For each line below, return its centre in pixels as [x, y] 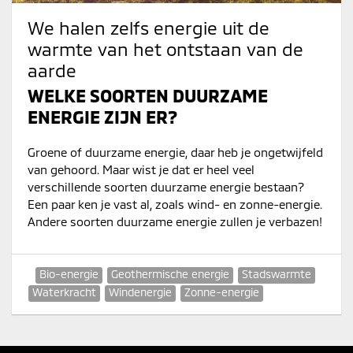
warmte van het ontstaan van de [165, 49]
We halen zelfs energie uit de [149, 28]
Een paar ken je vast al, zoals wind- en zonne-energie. [175, 204]
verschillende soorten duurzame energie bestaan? [166, 187]
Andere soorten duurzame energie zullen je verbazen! [175, 222]
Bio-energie [69, 274]
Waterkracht [64, 292]
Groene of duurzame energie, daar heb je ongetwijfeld [175, 152]
